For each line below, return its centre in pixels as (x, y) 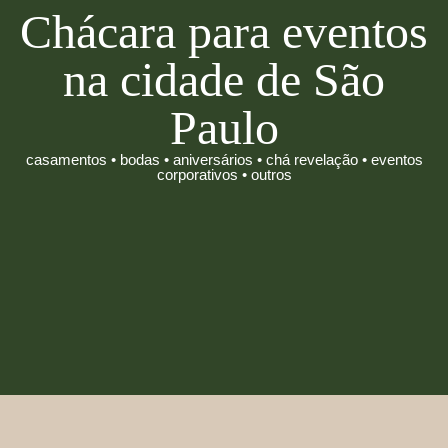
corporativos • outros (224, 174)
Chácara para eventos (224, 31)
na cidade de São (224, 79)
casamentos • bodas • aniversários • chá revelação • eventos (224, 159)
